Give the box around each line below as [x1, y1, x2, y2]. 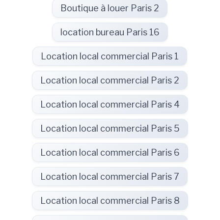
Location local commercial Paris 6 [40, 147, 180, 158]
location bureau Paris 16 [60, 27, 160, 37]
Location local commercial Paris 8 [40, 195, 180, 206]
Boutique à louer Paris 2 [60, 2, 160, 13]
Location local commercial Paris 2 [40, 75, 180, 85]
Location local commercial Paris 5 [40, 123, 180, 134]
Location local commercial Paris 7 [40, 171, 180, 182]
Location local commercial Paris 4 [40, 99, 180, 110]
